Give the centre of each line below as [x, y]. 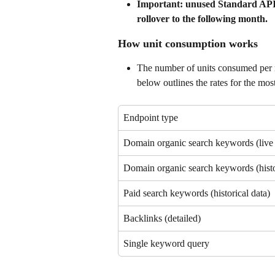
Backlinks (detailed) [162, 219]
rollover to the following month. [202, 19]
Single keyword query [166, 244]
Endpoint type [151, 118]
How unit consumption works [188, 44]
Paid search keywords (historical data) [197, 193]
